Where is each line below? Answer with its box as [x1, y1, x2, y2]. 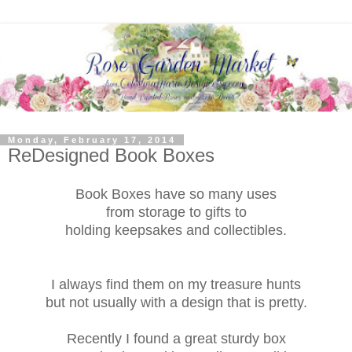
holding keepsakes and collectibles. [65, 222, 287, 238]
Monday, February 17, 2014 [8, 135, 176, 145]
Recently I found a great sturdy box [66, 330, 286, 346]
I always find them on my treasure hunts [51, 276, 301, 292]
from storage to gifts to [105, 203, 247, 220]
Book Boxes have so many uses [75, 185, 277, 202]
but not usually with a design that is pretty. [45, 294, 307, 310]
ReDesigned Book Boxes [8, 145, 214, 166]
